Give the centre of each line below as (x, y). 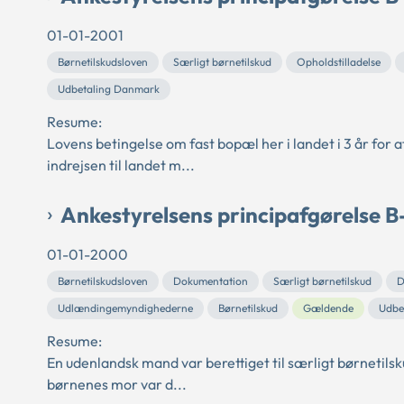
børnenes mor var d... (117, 384)
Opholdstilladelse (339, 61)
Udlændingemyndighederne (125, 308)
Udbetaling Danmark (109, 88)
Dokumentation (211, 280)
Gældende (328, 308)
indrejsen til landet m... (121, 165)
